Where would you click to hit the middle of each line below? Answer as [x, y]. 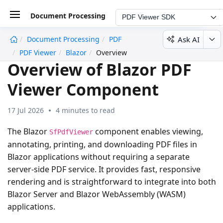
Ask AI [189, 39]
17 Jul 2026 [26, 110]
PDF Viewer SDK [149, 17]
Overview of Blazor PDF [100, 69]
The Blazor [28, 131]
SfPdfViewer [71, 132]
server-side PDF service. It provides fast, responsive [104, 169]
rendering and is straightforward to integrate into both [112, 181]
